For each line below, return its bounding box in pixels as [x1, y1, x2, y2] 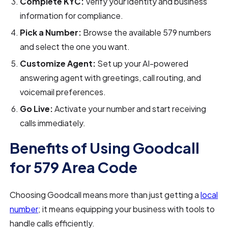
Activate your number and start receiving [54, 103, 207, 114]
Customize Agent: [20, 58, 96, 69]
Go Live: [20, 103, 55, 114]
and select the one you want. [20, 41, 130, 52]
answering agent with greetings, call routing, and [20, 72, 202, 83]
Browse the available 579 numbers [83, 27, 212, 38]
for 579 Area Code [10, 158, 138, 176]
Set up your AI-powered [96, 58, 189, 69]
